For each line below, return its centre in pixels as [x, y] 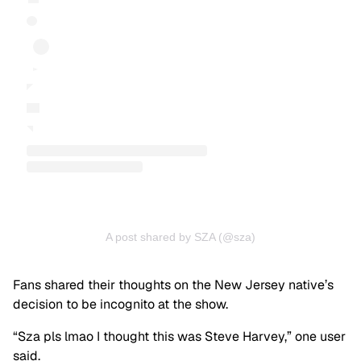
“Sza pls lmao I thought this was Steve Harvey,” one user [179, 337]
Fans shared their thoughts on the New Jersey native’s [173, 285]
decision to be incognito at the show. [120, 305]
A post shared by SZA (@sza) [180, 237]
